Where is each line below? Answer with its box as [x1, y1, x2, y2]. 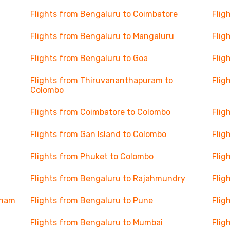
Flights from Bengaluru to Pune [30, 196, 153, 205]
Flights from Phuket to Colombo [30, 151, 154, 161]
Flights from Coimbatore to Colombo [30, 107, 170, 117]
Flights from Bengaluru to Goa [30, 53, 148, 63]
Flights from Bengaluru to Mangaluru [30, 31, 174, 41]
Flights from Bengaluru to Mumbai [30, 218, 163, 227]
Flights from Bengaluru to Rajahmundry [30, 174, 185, 183]
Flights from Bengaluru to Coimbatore [30, 9, 178, 19]
